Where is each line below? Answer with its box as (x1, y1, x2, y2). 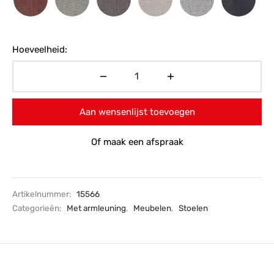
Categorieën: (12, 203, 63, 213)
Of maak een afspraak (91, 136, 183, 147)
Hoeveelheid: (12, 43, 67, 55)
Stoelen (179, 203, 208, 213)
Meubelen (133, 203, 171, 213)
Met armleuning (67, 203, 126, 213)
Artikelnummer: (12, 188, 73, 199)
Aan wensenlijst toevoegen (79, 106, 195, 117)
